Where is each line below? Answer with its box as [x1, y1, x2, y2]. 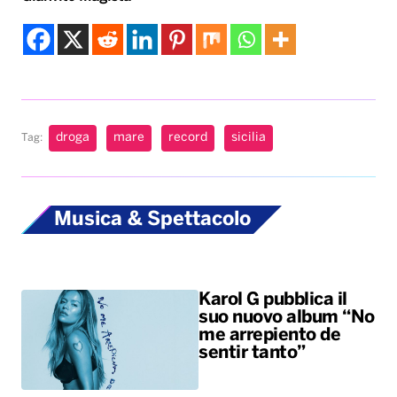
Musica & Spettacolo [54, 211, 251, 230]
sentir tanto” [198, 344, 306, 362]
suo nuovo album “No [198, 308, 375, 326]
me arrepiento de [198, 326, 340, 344]
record [168, 132, 207, 144]
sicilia [231, 132, 266, 144]
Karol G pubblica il [198, 291, 347, 308]
